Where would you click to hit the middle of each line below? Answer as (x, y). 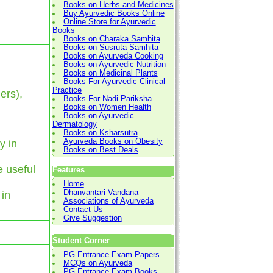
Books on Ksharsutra (100, 133)
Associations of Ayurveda (108, 201)
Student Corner (81, 240)
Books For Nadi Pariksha (107, 98)
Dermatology (75, 124)
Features (69, 170)
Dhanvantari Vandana (101, 192)
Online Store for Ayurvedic (109, 22)
